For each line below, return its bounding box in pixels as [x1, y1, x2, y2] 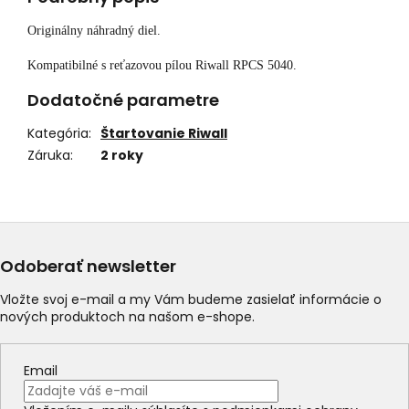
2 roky [100, 146, 143, 165]
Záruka [27, 146, 70, 165]
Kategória [27, 124, 89, 143]
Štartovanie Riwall [100, 124, 227, 143]
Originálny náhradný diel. [27, 24, 161, 38]
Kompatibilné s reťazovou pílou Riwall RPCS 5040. [27, 58, 297, 73]
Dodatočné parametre [27, 89, 219, 112]
